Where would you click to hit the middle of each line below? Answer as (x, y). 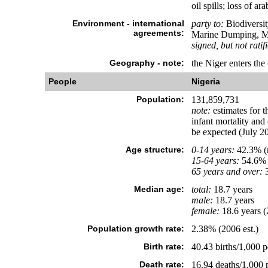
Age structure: (155, 150)
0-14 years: (213, 150)
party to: (207, 24)
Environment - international (128, 23)
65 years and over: (227, 171)
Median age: (159, 189)
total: (201, 189)
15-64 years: (215, 161)
